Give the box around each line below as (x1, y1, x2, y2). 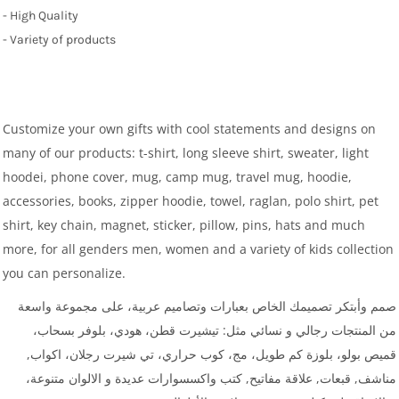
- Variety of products (3, 31, 116, 47)
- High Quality (3, 7, 81, 23)
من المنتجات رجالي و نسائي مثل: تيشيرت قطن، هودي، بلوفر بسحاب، (33, 321, 396, 338)
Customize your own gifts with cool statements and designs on (3, 119, 376, 137)
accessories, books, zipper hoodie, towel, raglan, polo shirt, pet (3, 191, 379, 209)
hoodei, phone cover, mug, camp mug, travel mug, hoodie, (3, 167, 352, 185)
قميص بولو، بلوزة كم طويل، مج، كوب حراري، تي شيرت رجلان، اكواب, (27, 345, 396, 362)
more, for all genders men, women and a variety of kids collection (3, 240, 394, 257)
